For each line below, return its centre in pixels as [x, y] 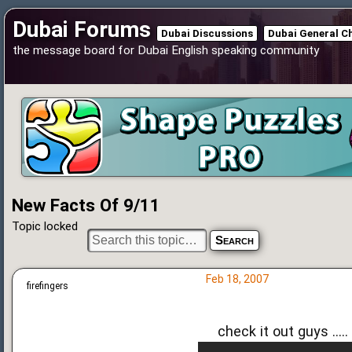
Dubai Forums [82, 29]
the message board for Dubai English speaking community [166, 50]
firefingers [48, 286]
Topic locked [45, 226]
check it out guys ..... [282, 331]
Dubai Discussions [207, 33]
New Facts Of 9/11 [86, 205]
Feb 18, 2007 [237, 279]
